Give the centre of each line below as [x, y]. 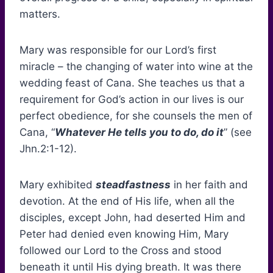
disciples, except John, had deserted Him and [133, 218]
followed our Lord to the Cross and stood [121, 251]
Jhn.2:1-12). [48, 149]
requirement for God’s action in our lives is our [132, 100]
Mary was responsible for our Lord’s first [118, 50]
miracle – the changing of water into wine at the [136, 67]
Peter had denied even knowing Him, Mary [124, 234]
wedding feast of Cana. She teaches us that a [132, 83]
